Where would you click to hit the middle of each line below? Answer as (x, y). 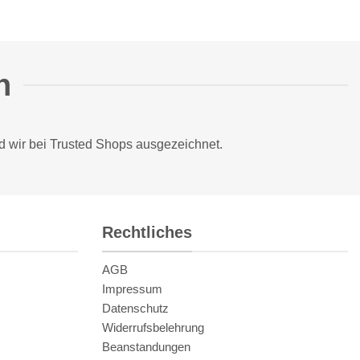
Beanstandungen (146, 347)
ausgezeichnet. (179, 145)
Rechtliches (147, 232)
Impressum (132, 289)
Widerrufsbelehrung (153, 328)
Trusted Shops (91, 145)
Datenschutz (135, 309)
